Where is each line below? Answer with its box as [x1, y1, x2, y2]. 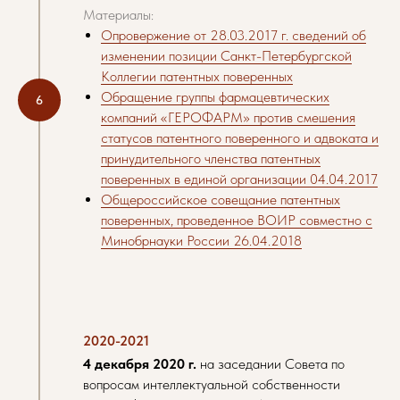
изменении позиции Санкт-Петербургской [101, 47, 352, 64]
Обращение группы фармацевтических [101, 88, 329, 105]
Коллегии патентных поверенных [101, 68, 293, 85]
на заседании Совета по [196, 355, 345, 372]
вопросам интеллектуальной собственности [83, 376, 340, 393]
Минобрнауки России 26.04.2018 [101, 232, 302, 249]
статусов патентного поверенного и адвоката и [101, 129, 379, 146]
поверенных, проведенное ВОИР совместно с [101, 212, 372, 229]
